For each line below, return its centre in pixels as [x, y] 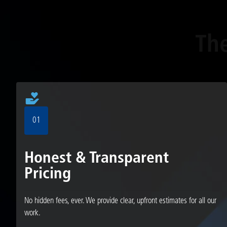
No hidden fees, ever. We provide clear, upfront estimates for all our [120, 201]
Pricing [47, 174]
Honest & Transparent [96, 158]
